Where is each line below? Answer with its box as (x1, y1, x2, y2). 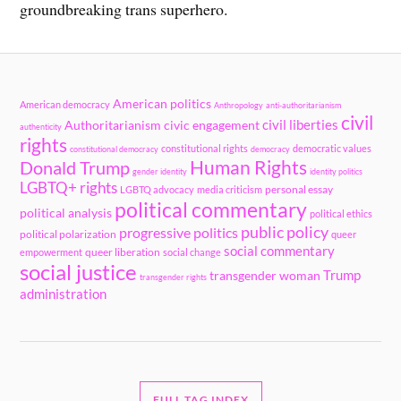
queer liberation (85, 244, 161, 259)
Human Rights (190, 155, 308, 178)
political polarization (20, 226, 117, 241)
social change (163, 245, 222, 258)
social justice (20, 258, 138, 285)
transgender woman (209, 268, 321, 283)
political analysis (20, 205, 113, 220)
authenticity (20, 121, 63, 132)
